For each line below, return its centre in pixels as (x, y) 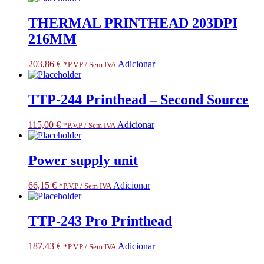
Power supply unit (83, 160)
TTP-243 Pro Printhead (100, 221)
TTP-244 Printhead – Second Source (138, 100)
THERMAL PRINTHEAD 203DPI (133, 23)
